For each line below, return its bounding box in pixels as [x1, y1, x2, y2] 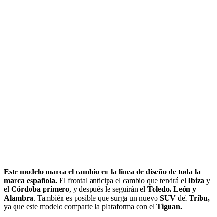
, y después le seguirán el [69, 185, 147, 193]
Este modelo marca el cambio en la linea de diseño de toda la [4, 167, 201, 176]
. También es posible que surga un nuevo [33, 193, 160, 202]
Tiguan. [156, 202, 182, 211]
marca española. [4, 176, 57, 185]
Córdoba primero [11, 185, 69, 193]
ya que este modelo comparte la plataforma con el [4, 202, 156, 211]
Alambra [4, 193, 33, 202]
